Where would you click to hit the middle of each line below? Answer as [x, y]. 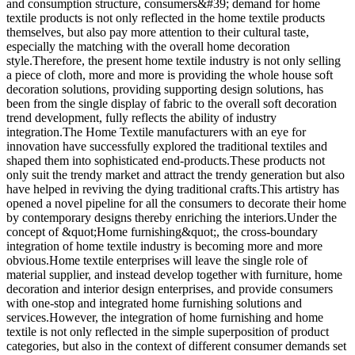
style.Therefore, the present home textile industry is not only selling [174, 60]
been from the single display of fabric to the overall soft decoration [172, 103]
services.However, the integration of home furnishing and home [165, 317]
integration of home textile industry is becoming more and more [164, 246]
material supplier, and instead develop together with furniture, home [174, 274]
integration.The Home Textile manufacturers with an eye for [156, 132]
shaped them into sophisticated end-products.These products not [166, 160]
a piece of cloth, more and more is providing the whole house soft [170, 74]
